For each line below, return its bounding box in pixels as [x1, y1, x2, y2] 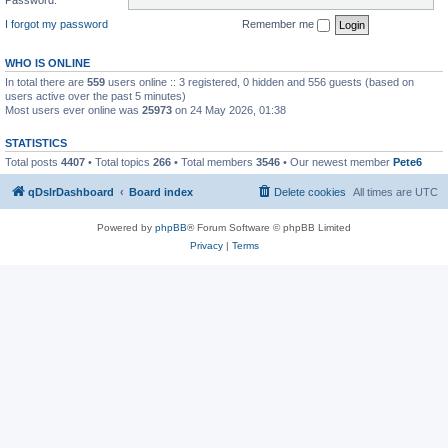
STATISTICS [5, 136, 67, 149]
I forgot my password [5, 17, 108, 30]
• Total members [171, 155, 256, 168]
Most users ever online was [5, 103, 142, 116]
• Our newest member [280, 155, 393, 168]
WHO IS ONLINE [5, 56, 90, 69]
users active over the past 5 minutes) [5, 89, 186, 102]
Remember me [242, 17, 317, 30]
